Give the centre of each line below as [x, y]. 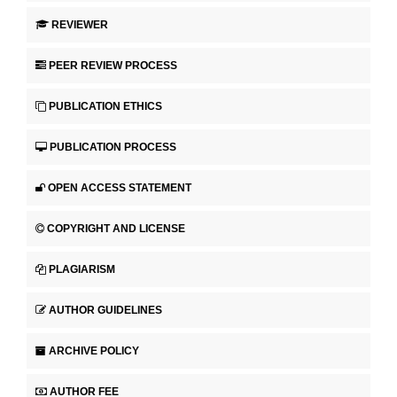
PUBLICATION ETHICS [105, 106]
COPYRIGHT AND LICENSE [116, 228]
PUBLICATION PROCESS [113, 147]
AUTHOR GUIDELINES [105, 310]
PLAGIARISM [82, 269]
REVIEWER [80, 24]
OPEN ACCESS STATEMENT [120, 187]
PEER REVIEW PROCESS [113, 65]
